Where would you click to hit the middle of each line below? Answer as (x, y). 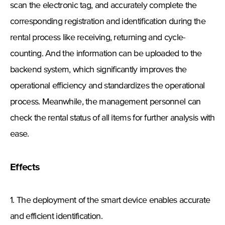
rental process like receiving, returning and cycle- (98, 38)
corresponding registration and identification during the (108, 22)
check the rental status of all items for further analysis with (113, 118)
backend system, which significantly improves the (98, 70)
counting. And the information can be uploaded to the (106, 54)
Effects (25, 167)
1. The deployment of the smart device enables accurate (110, 201)
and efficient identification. (56, 217)
